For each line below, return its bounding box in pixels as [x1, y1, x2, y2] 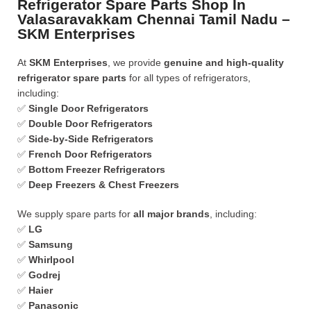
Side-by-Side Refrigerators [28, 133, 153, 144]
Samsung [28, 239, 73, 250]
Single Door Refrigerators [28, 103, 149, 114]
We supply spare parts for [17, 208, 133, 219]
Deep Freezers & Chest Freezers [28, 179, 179, 190]
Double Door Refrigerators [28, 118, 153, 129]
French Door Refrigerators [28, 149, 152, 160]
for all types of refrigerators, [126, 72, 251, 83]
